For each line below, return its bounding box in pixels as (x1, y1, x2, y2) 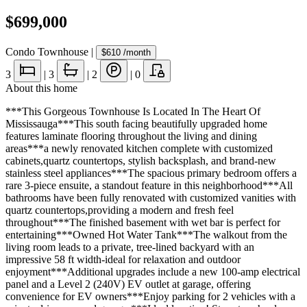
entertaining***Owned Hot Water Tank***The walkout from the (5, 228, 287, 241)
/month (121, 47, 151, 58)
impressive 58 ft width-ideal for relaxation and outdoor (5, 253, 241, 265)
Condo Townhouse (5, 45, 88, 58)
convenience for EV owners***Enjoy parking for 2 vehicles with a (5, 290, 295, 302)
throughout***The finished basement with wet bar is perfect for (5, 216, 280, 228)
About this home (5, 82, 77, 94)
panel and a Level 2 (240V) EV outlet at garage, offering (5, 278, 251, 290)
